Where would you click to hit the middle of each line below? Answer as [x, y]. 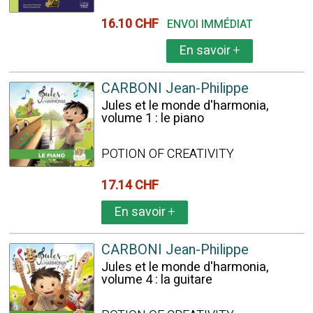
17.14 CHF [132, 185]
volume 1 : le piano [152, 118]
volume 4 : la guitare [156, 280]
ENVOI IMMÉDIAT [210, 24]
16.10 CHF [132, 24]
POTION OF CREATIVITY [167, 154]
